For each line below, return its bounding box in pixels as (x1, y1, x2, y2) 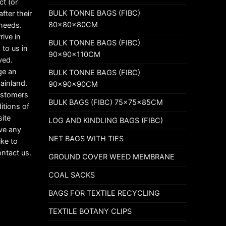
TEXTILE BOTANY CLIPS (48, 206, 132, 216)
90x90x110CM (48, 49, 100, 59)
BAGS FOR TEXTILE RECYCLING (48, 188, 160, 198)
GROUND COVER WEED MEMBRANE (48, 152, 175, 161)
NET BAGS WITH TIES (48, 134, 124, 143)
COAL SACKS (48, 170, 95, 180)
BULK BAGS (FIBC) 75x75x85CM (48, 97, 163, 107)
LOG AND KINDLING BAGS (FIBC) (48, 116, 163, 125)
